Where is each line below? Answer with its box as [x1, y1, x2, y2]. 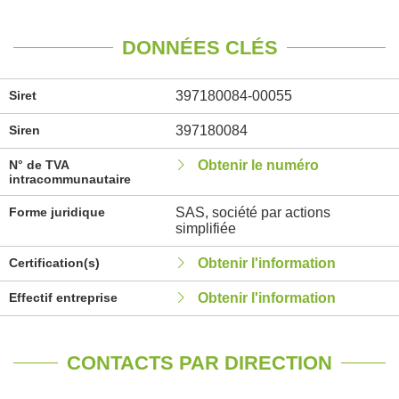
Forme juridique [9, 205, 105, 219]
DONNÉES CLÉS [121, 37, 278, 59]
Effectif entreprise [9, 290, 118, 305]
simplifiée [175, 221, 236, 236]
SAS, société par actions [175, 205, 330, 220]
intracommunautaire [9, 172, 131, 186]
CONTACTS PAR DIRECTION [67, 352, 332, 374]
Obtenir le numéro [197, 158, 319, 173]
